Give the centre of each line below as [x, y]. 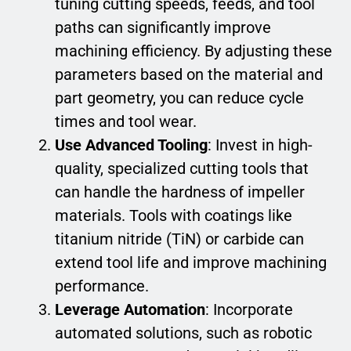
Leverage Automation [130, 310]
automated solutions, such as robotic [183, 333]
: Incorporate [249, 310]
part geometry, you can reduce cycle [179, 98]
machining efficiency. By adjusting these [194, 51]
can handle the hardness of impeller [180, 192]
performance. [102, 286]
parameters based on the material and [189, 75]
